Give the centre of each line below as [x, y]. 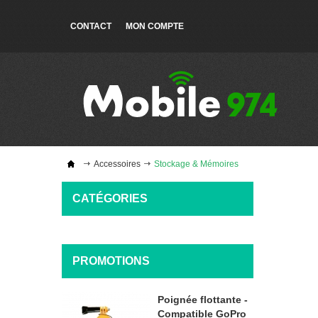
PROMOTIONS [111, 261]
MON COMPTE [155, 26]
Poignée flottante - [203, 300]
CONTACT [91, 26]
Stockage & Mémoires [196, 164]
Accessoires [117, 164]
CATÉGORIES [110, 198]
